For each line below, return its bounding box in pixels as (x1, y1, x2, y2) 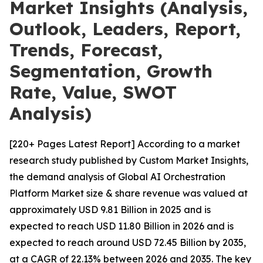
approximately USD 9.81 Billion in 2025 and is (9, 204, 211, 215)
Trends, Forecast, (9, 39, 163, 61)
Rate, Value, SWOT (9, 81, 177, 103)
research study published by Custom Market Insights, (9, 154, 248, 166)
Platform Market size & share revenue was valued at (9, 187, 248, 199)
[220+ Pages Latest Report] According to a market (9, 138, 240, 150)
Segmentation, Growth (9, 60, 213, 82)
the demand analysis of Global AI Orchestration (9, 171, 225, 183)
